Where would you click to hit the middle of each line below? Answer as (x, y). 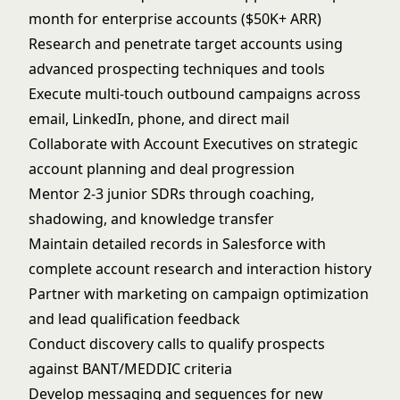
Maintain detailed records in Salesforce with (177, 244)
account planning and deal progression (162, 169)
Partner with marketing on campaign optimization (199, 294)
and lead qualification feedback (134, 319)
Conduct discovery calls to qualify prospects (177, 344)
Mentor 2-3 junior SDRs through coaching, (171, 194)
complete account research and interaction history (200, 269)
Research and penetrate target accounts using (186, 44)
